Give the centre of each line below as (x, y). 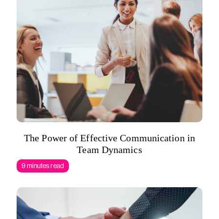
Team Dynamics (109, 150)
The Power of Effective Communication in (109, 138)
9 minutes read (43, 166)
